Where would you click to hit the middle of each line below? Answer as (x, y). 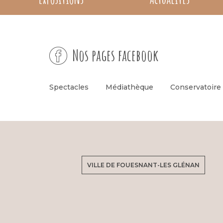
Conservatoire (196, 87)
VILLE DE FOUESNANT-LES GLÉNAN (144, 165)
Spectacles (69, 87)
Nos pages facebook (115, 55)
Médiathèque (130, 87)
